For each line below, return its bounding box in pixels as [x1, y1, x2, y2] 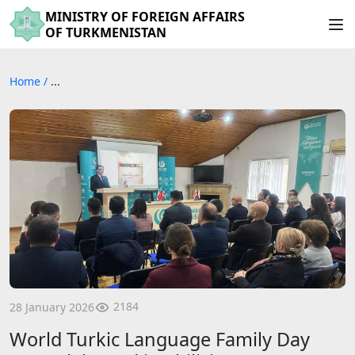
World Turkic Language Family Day [10, 326, 310, 353]
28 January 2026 [10, 299, 94, 315]
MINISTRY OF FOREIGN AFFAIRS [45, 7, 245, 25]
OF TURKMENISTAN [45, 23, 166, 41]
